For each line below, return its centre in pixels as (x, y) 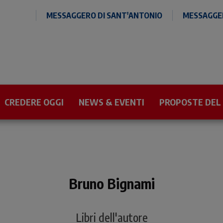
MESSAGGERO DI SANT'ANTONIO (104, 15)
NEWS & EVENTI (111, 102)
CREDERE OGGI (34, 102)
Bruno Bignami (111, 183)
